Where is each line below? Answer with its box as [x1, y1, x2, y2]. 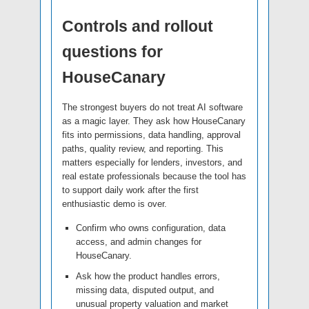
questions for [62, 42, 163, 61]
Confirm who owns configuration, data [76, 222, 226, 233]
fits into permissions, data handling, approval [62, 129, 241, 140]
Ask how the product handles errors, [76, 270, 220, 281]
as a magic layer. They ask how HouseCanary [62, 115, 246, 126]
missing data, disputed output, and [76, 284, 214, 295]
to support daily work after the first [62, 184, 199, 195]
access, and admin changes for [76, 236, 201, 247]
